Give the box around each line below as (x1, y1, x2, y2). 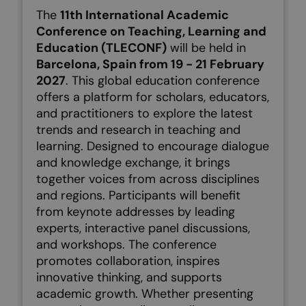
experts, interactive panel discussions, (36, 220, 250, 236)
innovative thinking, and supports (36, 269, 222, 286)
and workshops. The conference (36, 236, 217, 253)
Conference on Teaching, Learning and (36, 23, 266, 40)
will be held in (167, 40, 246, 56)
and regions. (36, 187, 105, 204)
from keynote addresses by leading (36, 204, 235, 220)
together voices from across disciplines (36, 171, 260, 187)
